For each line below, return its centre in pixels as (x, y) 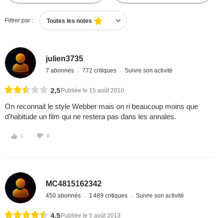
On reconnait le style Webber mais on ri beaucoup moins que (101, 107)
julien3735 (65, 58)
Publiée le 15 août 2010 (92, 91)
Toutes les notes (69, 21)
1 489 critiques (109, 195)
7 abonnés (61, 70)
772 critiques (100, 70)
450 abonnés (64, 195)
